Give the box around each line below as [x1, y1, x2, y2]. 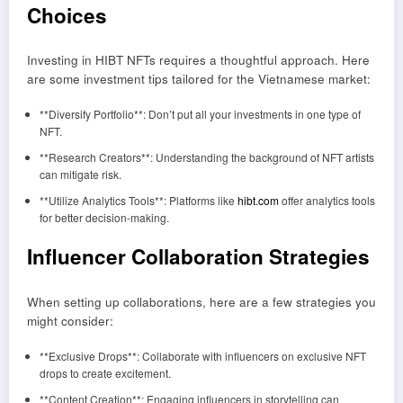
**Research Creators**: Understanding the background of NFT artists [39, 149, 374, 166]
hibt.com [237, 193, 279, 209]
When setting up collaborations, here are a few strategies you [27, 292, 376, 310]
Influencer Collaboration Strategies [27, 242, 370, 272]
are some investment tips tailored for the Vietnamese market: [27, 70, 371, 88]
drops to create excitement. [39, 364, 171, 381]
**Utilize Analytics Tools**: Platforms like [39, 193, 237, 209]
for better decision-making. [39, 210, 169, 226]
